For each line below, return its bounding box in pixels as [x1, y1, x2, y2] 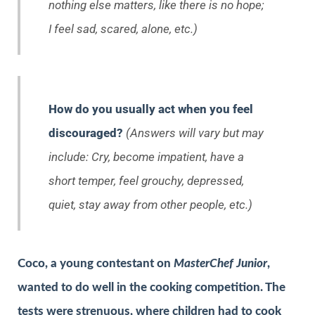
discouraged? [49, 126, 126, 141]
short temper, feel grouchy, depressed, [49, 174, 244, 188]
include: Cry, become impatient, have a [49, 150, 244, 165]
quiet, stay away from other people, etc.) [49, 198, 252, 212]
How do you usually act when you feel [49, 102, 253, 117]
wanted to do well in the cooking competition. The [18, 281, 285, 294]
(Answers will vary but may [126, 126, 264, 141]
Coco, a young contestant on [18, 257, 174, 270]
